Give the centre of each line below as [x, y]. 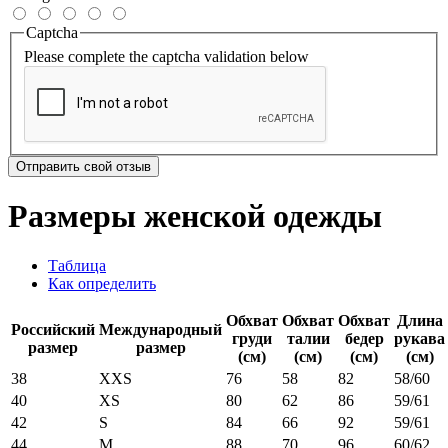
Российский [53, 329]
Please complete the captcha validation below [166, 56]
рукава [419, 338]
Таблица [77, 265]
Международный [160, 329]
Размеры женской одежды [195, 216]
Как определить [102, 283]
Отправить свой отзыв [83, 166]
